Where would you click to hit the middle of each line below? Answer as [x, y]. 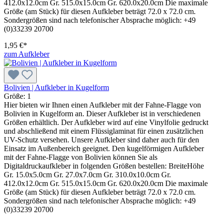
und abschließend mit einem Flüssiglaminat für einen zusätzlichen [104, 131]
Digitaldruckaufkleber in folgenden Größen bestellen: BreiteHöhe [104, 166]
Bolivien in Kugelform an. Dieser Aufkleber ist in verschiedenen [102, 113]
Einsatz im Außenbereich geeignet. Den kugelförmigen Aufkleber [104, 148]
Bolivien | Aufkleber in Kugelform [56, 87]
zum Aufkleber [27, 54]
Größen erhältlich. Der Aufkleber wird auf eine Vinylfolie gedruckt [106, 122]
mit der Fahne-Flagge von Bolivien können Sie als [81, 157]
